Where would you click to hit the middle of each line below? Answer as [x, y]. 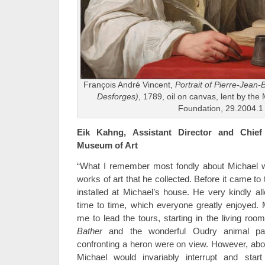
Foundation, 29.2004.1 [220, 109]
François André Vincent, [129, 85]
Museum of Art [107, 146]
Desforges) [117, 97]
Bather [90, 231]
